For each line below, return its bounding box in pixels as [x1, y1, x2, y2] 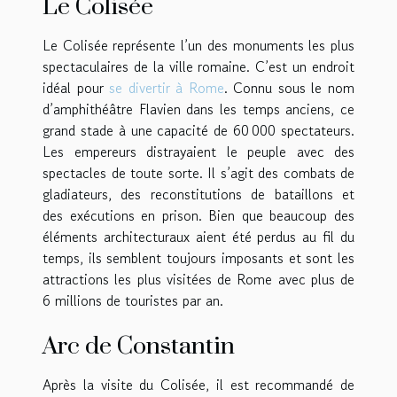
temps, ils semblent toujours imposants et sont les [43, 246, 354, 269]
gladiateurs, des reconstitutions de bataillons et [43, 183, 354, 205]
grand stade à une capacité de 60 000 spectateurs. [43, 119, 354, 141]
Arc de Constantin [43, 331, 235, 362]
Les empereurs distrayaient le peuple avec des [43, 140, 354, 162]
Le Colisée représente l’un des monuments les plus [43, 34, 354, 56]
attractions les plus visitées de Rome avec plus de [43, 268, 354, 290]
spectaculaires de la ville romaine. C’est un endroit [43, 55, 354, 77]
